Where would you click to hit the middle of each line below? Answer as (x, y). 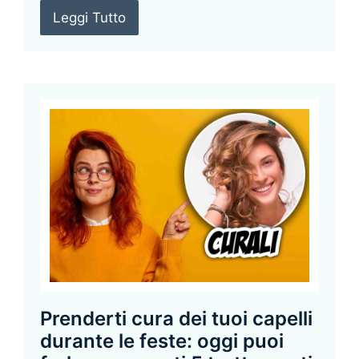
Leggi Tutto (89, 18)
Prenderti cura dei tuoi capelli (176, 319)
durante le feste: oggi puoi (162, 341)
